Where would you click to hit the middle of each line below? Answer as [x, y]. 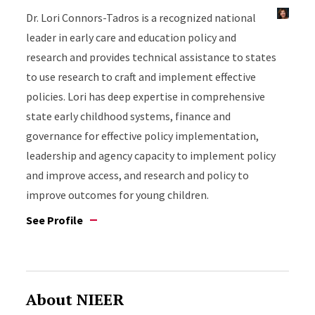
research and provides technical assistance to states [152, 57]
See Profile [55, 220]
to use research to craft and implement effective [141, 77]
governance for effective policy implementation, [143, 136]
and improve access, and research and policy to [138, 175]
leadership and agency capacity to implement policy [151, 155]
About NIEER [75, 299]
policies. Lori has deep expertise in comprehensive [146, 96]
